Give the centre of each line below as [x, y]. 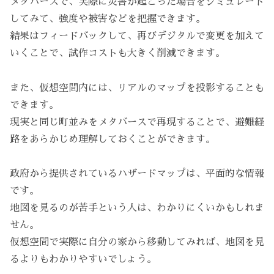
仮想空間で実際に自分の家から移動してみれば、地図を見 [137, 243]
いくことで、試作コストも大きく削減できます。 [117, 53]
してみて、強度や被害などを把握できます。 [108, 19]
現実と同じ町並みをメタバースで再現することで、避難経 [137, 122]
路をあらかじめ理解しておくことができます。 [113, 139]
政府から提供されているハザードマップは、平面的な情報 [137, 174]
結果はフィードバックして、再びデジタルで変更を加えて [137, 36]
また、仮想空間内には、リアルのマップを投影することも [137, 88]
